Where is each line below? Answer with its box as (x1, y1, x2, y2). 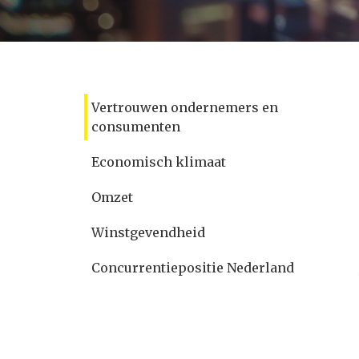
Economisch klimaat (91, 154, 226, 170)
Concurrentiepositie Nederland (91, 260, 294, 276)
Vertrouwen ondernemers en (91, 99, 278, 115)
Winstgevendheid (91, 224, 205, 240)
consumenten (91, 119, 180, 135)
